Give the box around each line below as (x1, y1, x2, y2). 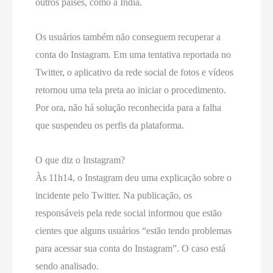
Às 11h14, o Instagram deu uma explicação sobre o (35, 172, 232, 183)
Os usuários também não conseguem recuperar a (35, 32, 221, 43)
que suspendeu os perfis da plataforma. (35, 120, 185, 131)
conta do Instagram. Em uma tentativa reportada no (35, 49, 232, 60)
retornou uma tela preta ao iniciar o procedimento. (35, 85, 227, 96)
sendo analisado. (35, 261, 99, 272)
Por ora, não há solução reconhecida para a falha (35, 102, 222, 113)
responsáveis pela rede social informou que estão (35, 208, 222, 219)
